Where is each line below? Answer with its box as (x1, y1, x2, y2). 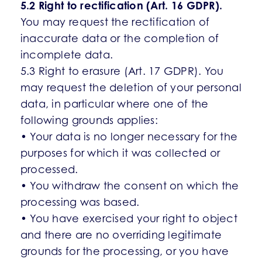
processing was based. (20, 196, 140, 208)
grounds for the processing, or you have (20, 245, 229, 257)
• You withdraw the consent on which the (20, 180, 239, 192)
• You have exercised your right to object (20, 212, 237, 225)
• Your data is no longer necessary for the (20, 130, 238, 143)
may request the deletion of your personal (20, 81, 242, 94)
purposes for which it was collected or (20, 147, 220, 159)
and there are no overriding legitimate (20, 229, 222, 241)
